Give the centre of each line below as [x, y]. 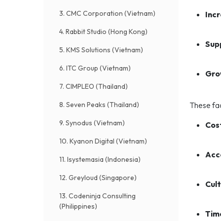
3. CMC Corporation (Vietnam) [107, 13]
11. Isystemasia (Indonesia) [100, 159]
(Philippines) [78, 206]
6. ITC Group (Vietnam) [95, 68]
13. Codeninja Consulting [97, 196]
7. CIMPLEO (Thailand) [93, 86]
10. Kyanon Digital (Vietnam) [103, 141]
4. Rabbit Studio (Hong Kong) [103, 32]
